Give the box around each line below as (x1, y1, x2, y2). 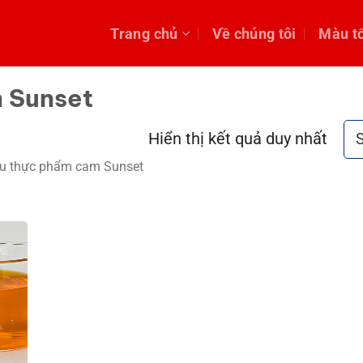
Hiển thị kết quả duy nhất (148, 129, 328, 148)
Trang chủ (110, 24, 178, 42)
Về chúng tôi (211, 24, 297, 42)
